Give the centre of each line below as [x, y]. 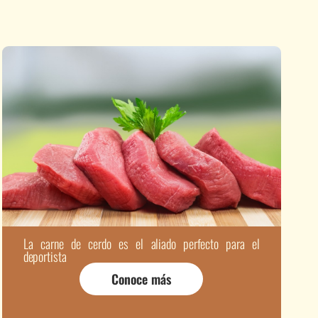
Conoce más [142, 279]
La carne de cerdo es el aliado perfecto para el [141, 244]
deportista [45, 257]
